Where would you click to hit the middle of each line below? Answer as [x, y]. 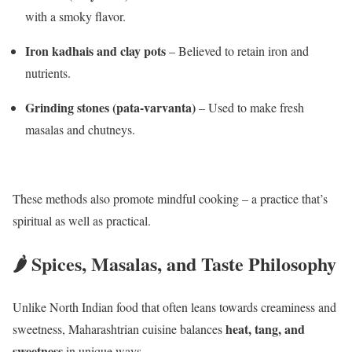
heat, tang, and [265, 329]
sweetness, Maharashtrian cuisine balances [119, 329]
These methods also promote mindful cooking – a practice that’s [170, 199]
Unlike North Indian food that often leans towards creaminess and [174, 307]
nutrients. [48, 73]
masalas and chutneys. [80, 130]
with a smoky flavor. [75, 16]
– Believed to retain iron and [237, 51]
